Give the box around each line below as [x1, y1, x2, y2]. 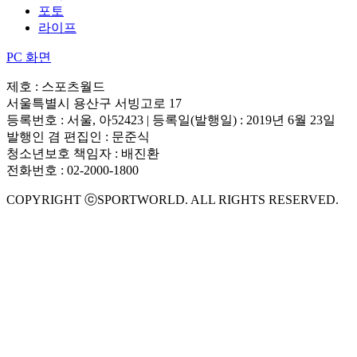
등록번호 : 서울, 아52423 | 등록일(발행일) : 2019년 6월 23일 [6, 113, 335, 127]
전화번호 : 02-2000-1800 [6, 163, 139, 178]
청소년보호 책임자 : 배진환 [6, 147, 159, 161]
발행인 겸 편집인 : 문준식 [6, 130, 150, 144]
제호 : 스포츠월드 [6, 80, 105, 94]
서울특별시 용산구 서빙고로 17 [6, 96, 182, 111]
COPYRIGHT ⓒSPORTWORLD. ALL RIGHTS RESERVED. [6, 193, 339, 207]
